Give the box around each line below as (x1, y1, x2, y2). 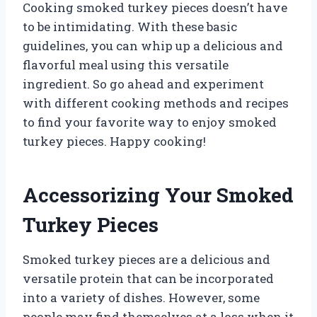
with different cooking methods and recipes (23, 94, 289, 111)
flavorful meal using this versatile (23, 56, 229, 73)
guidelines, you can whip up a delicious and (23, 37, 283, 54)
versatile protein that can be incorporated (23, 270, 274, 287)
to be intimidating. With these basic (23, 18, 237, 35)
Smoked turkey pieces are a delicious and (23, 250, 270, 267)
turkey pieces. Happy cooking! (23, 132, 206, 149)
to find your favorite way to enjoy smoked (23, 113, 277, 130)
